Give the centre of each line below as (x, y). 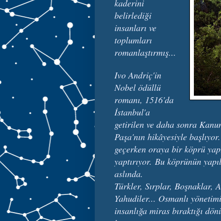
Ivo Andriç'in (138, 75)
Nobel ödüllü (138, 87)
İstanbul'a (132, 112)
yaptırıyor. (135, 161)
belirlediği (133, 15)
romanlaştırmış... (145, 52)
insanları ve (135, 27)
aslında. (130, 173)
